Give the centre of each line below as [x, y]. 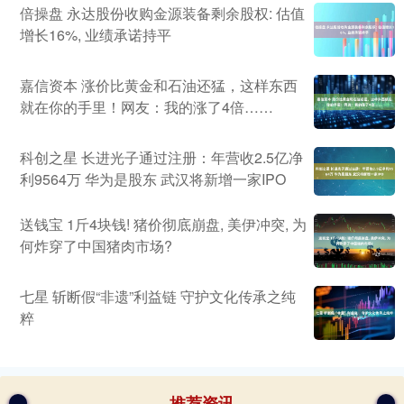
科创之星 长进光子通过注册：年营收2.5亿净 [161, 158]
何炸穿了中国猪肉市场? [96, 246]
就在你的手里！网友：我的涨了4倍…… [147, 107]
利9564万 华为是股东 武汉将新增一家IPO [153, 179]
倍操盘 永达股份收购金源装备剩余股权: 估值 [162, 14]
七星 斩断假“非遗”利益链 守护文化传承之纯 [158, 297]
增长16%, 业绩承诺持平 [96, 35]
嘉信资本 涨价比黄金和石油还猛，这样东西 [159, 86]
